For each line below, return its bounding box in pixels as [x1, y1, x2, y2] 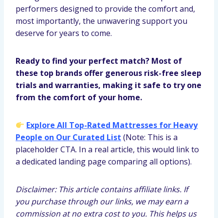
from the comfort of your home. [16, 92, 142, 103]
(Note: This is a [121, 132, 178, 143]
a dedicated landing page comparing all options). [16, 156, 192, 167]
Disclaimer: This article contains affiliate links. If [16, 184, 188, 195]
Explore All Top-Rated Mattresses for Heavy [26, 120, 198, 130]
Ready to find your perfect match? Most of [16, 55, 182, 66]
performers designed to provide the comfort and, [16, 3, 195, 14]
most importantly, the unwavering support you [16, 16, 187, 26]
